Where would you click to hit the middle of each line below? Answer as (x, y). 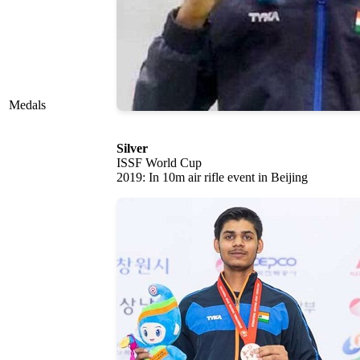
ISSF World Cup (159, 163)
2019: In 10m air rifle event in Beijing (212, 178)
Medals (27, 105)
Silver (132, 149)
